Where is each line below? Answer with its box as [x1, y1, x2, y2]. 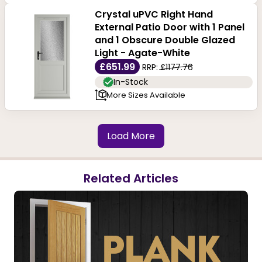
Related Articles [84, 170, 178, 187]
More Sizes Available [106, 89, 185, 101]
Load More [107, 129, 155, 143]
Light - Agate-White [94, 46, 190, 60]
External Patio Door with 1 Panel [94, 20, 244, 34]
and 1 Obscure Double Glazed [94, 33, 235, 47]
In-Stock [113, 75, 148, 88]
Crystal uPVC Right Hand [94, 7, 213, 21]
